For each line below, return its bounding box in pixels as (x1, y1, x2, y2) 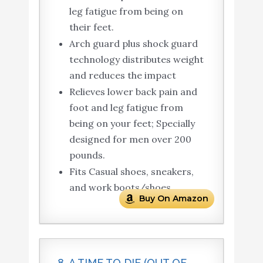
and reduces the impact (69, 69, 176, 82)
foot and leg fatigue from (69, 102, 183, 114)
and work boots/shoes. (69, 181, 173, 194)
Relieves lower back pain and (69, 86, 197, 98)
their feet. (69, 21, 114, 33)
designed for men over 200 (69, 133, 191, 146)
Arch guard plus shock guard (69, 38, 198, 50)
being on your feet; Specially (69, 117, 195, 130)
